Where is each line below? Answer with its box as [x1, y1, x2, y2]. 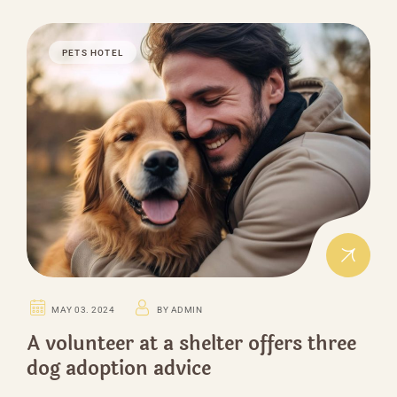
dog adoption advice [27, 354, 211, 385]
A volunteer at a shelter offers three [27, 329, 356, 360]
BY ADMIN [157, 305, 203, 315]
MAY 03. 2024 [51, 305, 115, 315]
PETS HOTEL [62, 47, 123, 58]
